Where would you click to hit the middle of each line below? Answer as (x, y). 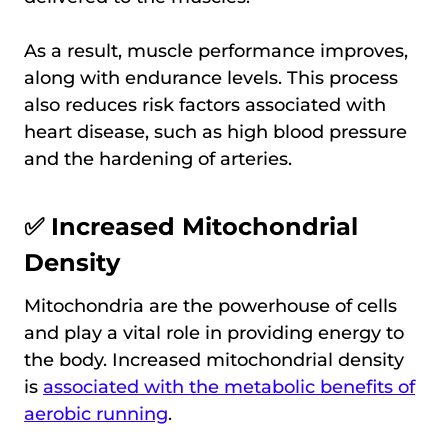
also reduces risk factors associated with (205, 105)
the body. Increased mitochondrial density (214, 360)
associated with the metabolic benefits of (229, 387)
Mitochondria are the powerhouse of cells (210, 306)
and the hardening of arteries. (158, 159)
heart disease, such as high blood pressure (215, 132)
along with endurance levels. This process (211, 78)
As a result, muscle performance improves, (216, 51)
